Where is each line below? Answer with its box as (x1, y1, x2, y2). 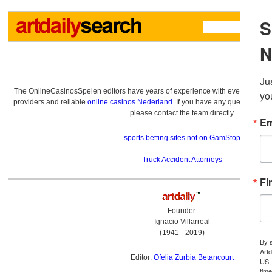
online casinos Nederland (87, 98, 172, 106)
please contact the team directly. (129, 109, 235, 117)
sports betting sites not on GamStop (124, 134, 240, 142)
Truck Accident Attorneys (142, 155, 222, 164)
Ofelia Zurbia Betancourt (154, 253, 234, 262)
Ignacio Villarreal (154, 217, 210, 226)
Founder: (167, 206, 197, 215)
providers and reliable (13, 98, 87, 106)
